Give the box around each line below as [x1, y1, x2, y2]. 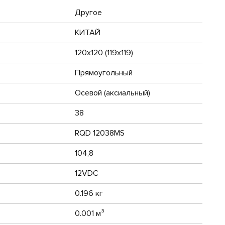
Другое [74, 7, 102, 18]
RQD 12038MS [74, 128, 125, 138]
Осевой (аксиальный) [74, 87, 150, 98]
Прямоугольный [74, 67, 133, 78]
